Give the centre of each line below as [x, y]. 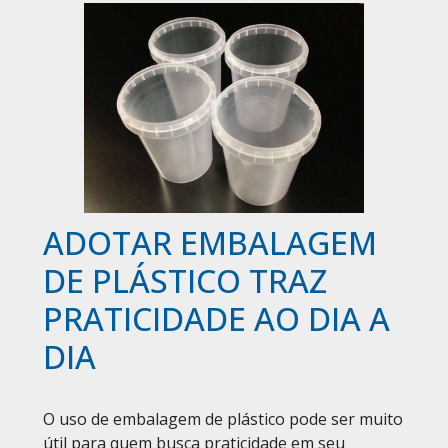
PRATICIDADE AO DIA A [216, 319]
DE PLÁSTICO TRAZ [184, 281]
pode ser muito [343, 418]
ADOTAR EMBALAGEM [209, 243]
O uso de [77, 418]
